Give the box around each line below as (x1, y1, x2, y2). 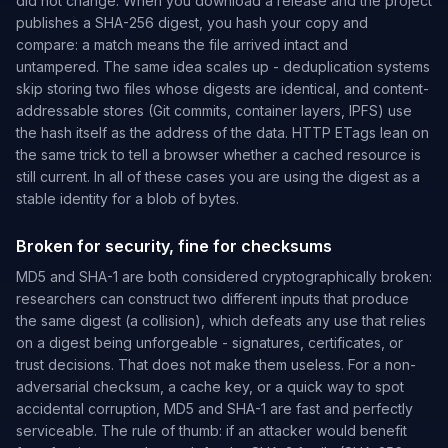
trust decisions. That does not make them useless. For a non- (16, 356, 416, 373)
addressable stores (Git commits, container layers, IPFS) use (16, 102, 412, 119)
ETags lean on (335, 124, 429, 141)
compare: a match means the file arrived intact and (16, 36, 348, 53)
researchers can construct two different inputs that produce (16, 290, 409, 307)
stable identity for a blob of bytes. (16, 190, 239, 207)
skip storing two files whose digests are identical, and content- (16, 80, 429, 97)
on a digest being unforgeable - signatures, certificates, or (16, 334, 403, 351)
